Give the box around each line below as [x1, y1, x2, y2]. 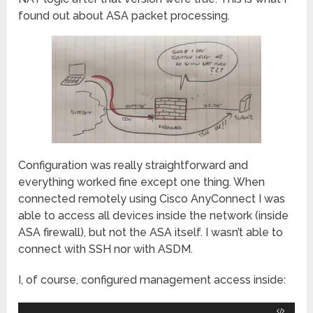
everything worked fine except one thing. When [18, 175, 265, 189]
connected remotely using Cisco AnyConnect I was [18, 192, 286, 206]
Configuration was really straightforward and [18, 159, 249, 173]
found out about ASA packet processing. [18, 9, 231, 23]
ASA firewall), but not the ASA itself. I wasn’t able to [18, 226, 284, 240]
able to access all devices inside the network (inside [18, 209, 289, 223]
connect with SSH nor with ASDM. [18, 242, 194, 256]
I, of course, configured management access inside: [18, 273, 286, 287]
